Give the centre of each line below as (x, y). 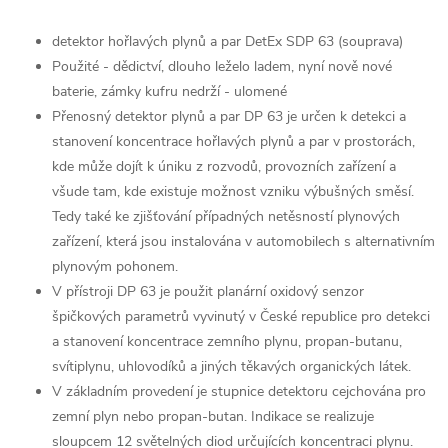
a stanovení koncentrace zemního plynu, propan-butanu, (227, 341)
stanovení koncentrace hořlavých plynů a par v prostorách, (233, 141)
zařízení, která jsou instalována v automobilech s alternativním (243, 241)
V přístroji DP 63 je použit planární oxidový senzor (208, 291)
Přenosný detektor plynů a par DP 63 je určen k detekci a (229, 116)
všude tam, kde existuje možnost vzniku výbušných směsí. (233, 191)
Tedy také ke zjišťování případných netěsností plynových (226, 216)
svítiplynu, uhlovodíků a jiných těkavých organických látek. (231, 366)
